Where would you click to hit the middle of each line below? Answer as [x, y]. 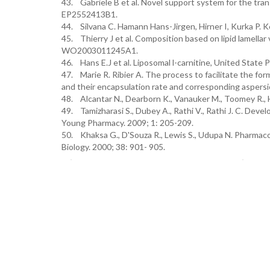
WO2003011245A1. [100, 50]
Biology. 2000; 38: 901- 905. [113, 147]
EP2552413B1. [89, 14]
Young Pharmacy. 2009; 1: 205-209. [127, 123]
